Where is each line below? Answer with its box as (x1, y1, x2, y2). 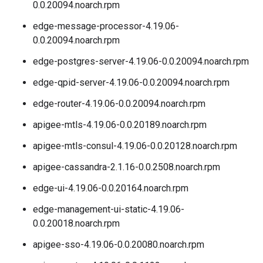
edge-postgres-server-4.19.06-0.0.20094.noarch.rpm (33, 56, 249, 67)
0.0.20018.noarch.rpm (33, 218, 120, 229)
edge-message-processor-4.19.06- (33, 21, 179, 32)
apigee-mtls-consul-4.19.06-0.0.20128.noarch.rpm (33, 140, 237, 151)
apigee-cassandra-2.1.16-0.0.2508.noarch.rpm (33, 161, 220, 173)
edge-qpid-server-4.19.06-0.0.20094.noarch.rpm (33, 77, 230, 88)
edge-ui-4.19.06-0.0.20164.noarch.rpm (33, 183, 188, 194)
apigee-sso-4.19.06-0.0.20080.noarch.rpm (33, 239, 204, 250)
